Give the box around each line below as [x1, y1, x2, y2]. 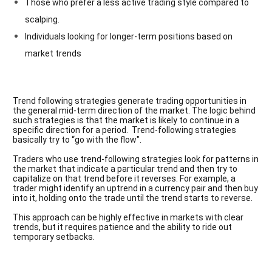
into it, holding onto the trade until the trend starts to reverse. [13, 192, 254, 203]
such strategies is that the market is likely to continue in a [13, 115, 239, 125]
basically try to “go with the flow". [13, 134, 143, 144]
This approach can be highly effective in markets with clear [13, 212, 243, 222]
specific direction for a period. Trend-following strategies [13, 124, 236, 135]
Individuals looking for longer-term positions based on [25, 31, 233, 41]
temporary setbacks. [13, 231, 95, 242]
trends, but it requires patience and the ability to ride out [13, 222, 232, 232]
